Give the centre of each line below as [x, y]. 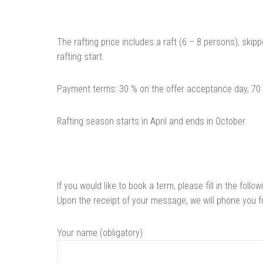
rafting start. [81, 57]
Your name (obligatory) [100, 233]
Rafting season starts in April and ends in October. [152, 121]
